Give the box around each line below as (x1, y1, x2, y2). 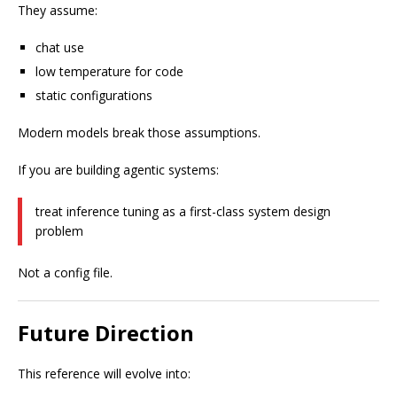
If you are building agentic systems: (18, 161, 219, 178)
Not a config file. (18, 264, 113, 281)
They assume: (18, 2, 97, 19)
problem (35, 222, 83, 239)
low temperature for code (35, 63, 183, 80)
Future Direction (18, 318, 194, 347)
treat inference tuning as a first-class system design (35, 203, 331, 220)
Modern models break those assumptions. (18, 124, 261, 141)
